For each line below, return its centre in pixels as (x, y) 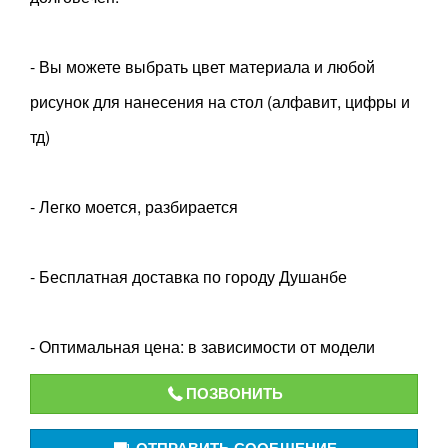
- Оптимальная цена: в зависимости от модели (202, 346)
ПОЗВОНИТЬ (234, 393)
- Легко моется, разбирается (134, 206)
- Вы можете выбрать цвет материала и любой (202, 66)
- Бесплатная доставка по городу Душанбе (188, 276)
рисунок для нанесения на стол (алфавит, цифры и (220, 101)
